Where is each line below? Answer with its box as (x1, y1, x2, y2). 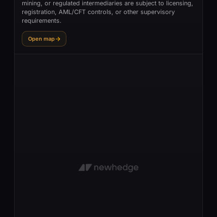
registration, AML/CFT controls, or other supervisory (22, 8, 175, 15)
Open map (28, 35, 55, 42)
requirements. (22, 17, 62, 24)
